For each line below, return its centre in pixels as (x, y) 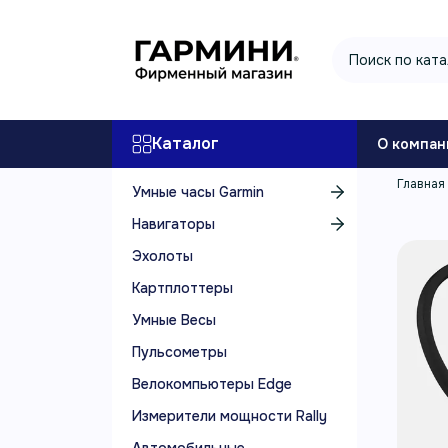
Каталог (185, 143)
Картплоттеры (182, 288)
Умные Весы (174, 320)
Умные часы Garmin (198, 192)
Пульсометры (179, 352)
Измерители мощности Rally (229, 416)
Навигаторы (173, 224)
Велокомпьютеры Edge (212, 384)
